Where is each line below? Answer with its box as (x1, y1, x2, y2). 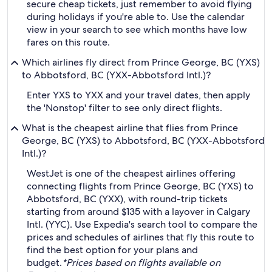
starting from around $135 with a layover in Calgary (27, 205, 250, 218)
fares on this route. (27, 36, 110, 49)
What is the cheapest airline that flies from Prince (22, 121, 238, 134)
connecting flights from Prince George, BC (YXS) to (27, 180, 254, 192)
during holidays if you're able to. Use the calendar (27, 10, 245, 23)
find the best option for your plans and (27, 243, 198, 256)
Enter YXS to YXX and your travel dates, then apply (27, 89, 250, 101)
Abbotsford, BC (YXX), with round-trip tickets (27, 192, 228, 205)
